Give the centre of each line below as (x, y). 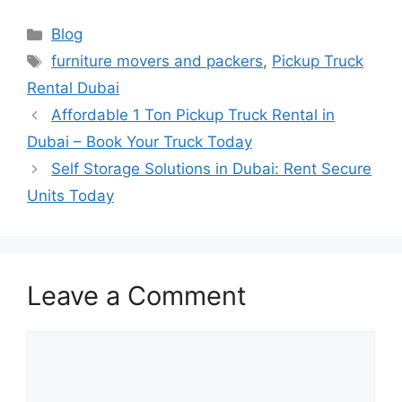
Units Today (70, 196)
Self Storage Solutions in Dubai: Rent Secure (212, 169)
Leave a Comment (137, 296)
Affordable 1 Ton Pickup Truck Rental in (193, 115)
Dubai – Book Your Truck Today (140, 142)
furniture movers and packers (157, 61)
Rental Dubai (73, 88)
